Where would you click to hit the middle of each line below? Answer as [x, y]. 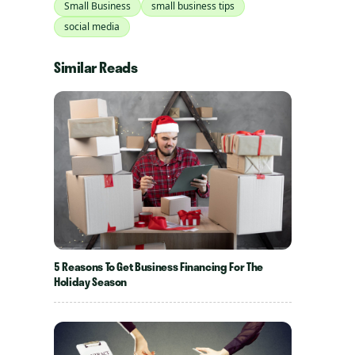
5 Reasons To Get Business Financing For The [158, 267]
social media [92, 27]
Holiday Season [91, 282]
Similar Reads [96, 67]
